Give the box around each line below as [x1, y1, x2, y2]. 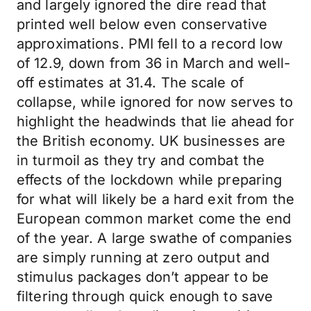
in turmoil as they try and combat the [17, 152, 265, 169]
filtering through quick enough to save [17, 288, 274, 305]
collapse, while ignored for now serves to [17, 94, 294, 110]
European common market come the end [17, 210, 291, 227]
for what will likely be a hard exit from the [17, 191, 294, 208]
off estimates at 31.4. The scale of [17, 74, 244, 91]
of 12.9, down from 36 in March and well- [17, 55, 291, 72]
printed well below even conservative [17, 16, 268, 33]
